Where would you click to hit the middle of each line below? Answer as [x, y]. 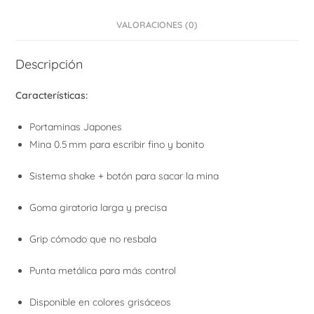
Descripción [49, 64]
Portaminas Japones [76, 127]
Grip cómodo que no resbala [93, 239]
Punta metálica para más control [103, 271]
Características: [52, 96]
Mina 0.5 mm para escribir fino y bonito [117, 145]
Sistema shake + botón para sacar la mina [124, 176]
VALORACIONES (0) [157, 25]
